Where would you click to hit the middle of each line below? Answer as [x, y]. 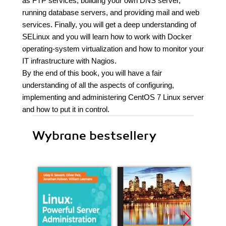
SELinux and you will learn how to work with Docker [107, 37]
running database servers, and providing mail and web [111, 12]
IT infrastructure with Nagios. [69, 61]
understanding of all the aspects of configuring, [98, 85]
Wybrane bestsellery [94, 136]
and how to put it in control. [66, 109]
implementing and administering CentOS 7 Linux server [113, 97]
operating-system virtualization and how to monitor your [113, 49]
